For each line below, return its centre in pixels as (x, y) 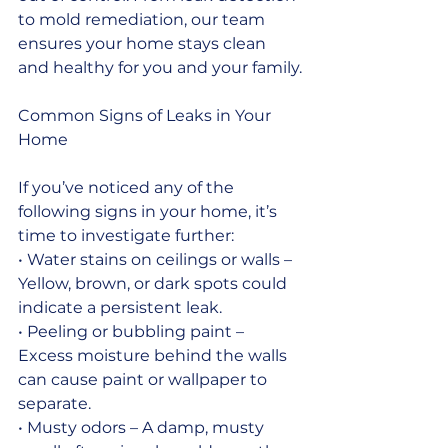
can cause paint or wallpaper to (144, 379)
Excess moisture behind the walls (154, 355)
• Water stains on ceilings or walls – (157, 259)
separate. (54, 403)
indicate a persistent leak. (120, 307)
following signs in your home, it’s (149, 211)
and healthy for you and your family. (160, 67)
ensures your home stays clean (144, 43)
